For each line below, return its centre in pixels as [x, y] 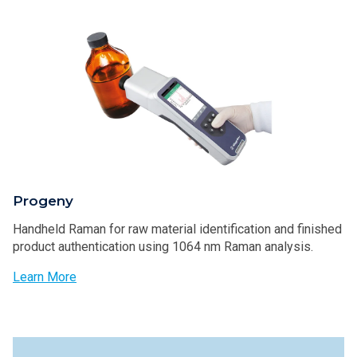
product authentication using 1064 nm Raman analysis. [163, 247]
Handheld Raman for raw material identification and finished [177, 229]
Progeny [43, 201]
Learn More [45, 277]
